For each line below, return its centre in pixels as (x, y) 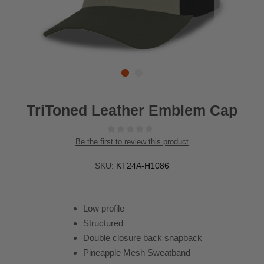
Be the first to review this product (132, 142)
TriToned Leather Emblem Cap (132, 110)
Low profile (103, 209)
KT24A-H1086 (142, 166)
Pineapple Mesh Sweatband (136, 253)
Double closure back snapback (142, 238)
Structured (103, 223)
